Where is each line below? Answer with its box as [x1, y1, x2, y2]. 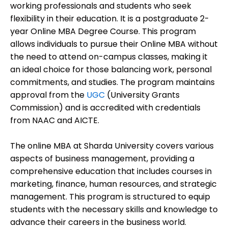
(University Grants [105, 89, 180, 101]
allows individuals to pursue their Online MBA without [10, 38, 218, 50]
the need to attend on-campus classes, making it [10, 50, 208, 63]
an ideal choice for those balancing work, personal [10, 63, 212, 75]
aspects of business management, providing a [10, 153, 194, 165]
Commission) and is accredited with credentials [10, 101, 201, 113]
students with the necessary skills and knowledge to [10, 204, 218, 216]
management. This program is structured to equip [10, 191, 210, 203]
